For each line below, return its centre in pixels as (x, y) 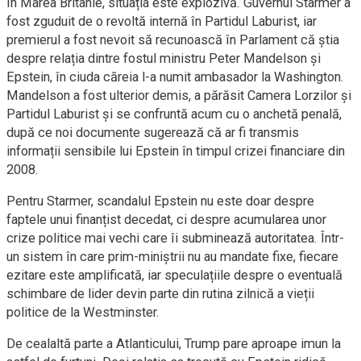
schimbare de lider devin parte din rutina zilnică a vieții (160, 294)
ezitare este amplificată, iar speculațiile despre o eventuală (174, 275)
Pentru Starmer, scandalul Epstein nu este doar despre (160, 201)
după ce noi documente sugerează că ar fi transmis (153, 133)
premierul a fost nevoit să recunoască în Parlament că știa (173, 40)
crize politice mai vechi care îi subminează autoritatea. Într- (175, 238)
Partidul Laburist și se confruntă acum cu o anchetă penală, (174, 114)
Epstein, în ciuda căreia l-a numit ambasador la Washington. (175, 77)
